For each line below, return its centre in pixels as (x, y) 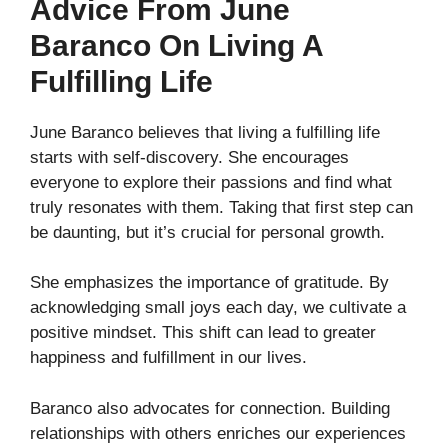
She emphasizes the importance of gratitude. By (209, 283)
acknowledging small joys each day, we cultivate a (218, 308)
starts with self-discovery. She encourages (189, 157)
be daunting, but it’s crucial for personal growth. (207, 232)
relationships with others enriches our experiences (218, 433)
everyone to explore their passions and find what (211, 182)
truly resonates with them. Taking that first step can (221, 207)
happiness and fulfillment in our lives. (168, 358)
